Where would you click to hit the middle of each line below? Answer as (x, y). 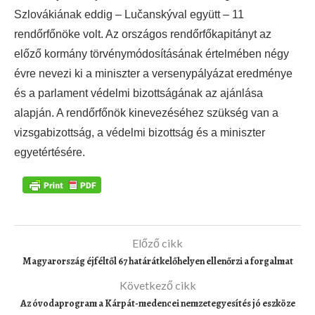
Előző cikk (157, 243)
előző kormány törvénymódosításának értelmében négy (152, 54)
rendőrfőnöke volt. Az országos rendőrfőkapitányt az (143, 34)
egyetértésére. (50, 153)
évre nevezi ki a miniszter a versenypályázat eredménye (153, 74)
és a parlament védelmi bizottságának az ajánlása (139, 94)
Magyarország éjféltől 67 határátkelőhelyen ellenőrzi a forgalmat (157, 261)
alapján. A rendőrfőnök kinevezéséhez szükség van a (146, 113)
